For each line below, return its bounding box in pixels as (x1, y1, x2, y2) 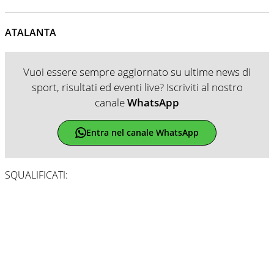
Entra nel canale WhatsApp (86, 127, 199, 139)
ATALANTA (5, 25, 56, 39)
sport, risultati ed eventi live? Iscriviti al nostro (31, 80, 243, 94)
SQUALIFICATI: (5, 168, 68, 182)
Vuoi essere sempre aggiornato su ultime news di (23, 64, 251, 79)
